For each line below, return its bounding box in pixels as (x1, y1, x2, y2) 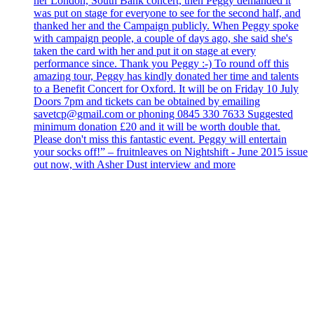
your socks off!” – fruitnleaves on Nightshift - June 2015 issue (34, 145, 308, 158)
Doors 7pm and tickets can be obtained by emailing (34, 95, 260, 107)
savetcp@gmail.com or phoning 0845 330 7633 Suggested (34, 107, 293, 120)
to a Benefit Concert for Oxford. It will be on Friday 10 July (34, 82, 299, 95)
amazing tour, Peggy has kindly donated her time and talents (34, 69, 299, 82)
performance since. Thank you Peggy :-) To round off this (34, 57, 289, 69)
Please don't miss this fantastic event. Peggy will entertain (34, 132, 287, 145)
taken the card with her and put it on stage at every (34, 44, 256, 57)
